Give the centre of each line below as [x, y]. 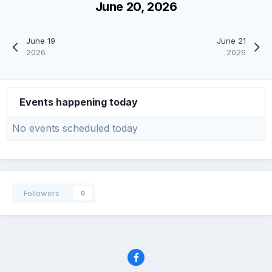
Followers [42, 193]
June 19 [41, 40]
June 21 [231, 40]
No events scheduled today [75, 128]
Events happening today [79, 102]
